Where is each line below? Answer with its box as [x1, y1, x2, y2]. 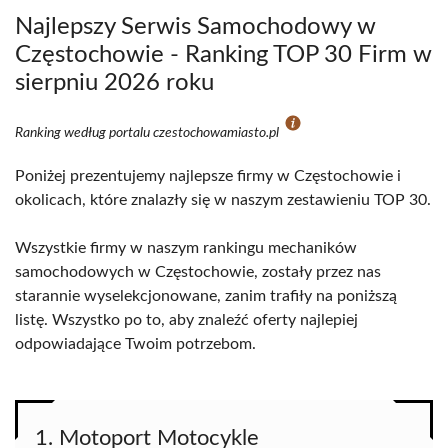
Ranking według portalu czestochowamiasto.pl [15, 126, 282, 140]
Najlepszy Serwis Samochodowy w [15, 15, 376, 39]
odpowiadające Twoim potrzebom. [15, 336, 256, 352]
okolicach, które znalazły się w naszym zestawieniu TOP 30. [15, 192, 431, 208]
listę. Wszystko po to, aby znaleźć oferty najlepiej [15, 312, 358, 328]
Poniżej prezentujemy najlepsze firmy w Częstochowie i [15, 168, 401, 184]
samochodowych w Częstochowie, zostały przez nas [15, 264, 381, 280]
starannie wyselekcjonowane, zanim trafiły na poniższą [15, 288, 397, 304]
